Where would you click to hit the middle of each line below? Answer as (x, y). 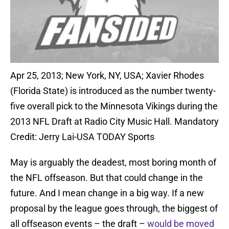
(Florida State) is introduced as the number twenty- (113, 91)
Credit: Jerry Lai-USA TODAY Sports (82, 137)
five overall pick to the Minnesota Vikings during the (114, 106)
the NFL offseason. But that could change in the (107, 178)
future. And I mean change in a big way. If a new (107, 193)
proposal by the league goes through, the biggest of (114, 209)
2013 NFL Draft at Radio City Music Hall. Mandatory (114, 122)
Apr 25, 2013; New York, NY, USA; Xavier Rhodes (107, 76)
